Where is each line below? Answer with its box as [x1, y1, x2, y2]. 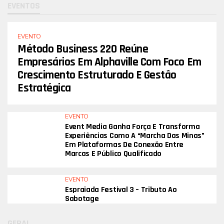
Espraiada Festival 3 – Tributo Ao [65, 184, 177, 195]
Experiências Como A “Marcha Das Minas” [65, 130, 204, 141]
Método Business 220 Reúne [17, 41, 148, 57]
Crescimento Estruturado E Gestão [17, 67, 176, 83]
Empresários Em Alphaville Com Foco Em [17, 54, 201, 70]
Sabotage [65, 193, 99, 204]
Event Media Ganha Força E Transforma [65, 121, 200, 132]
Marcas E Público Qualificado [65, 148, 162, 159]
